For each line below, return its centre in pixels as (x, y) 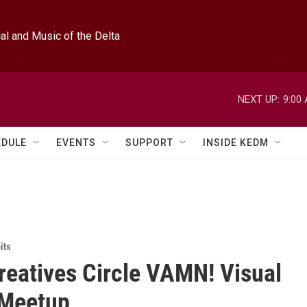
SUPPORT (149, 143)
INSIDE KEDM (236, 143)
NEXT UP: (259, 99)
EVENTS (76, 143)
